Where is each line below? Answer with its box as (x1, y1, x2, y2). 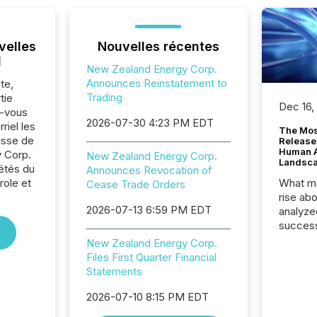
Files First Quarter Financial (86, 250, 217, 264)
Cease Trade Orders (86, 178, 185, 191)
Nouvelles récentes (97, 39, 219, 54)
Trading (86, 91, 122, 104)
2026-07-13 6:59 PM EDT (86, 203, 212, 217)
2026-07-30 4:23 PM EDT (86, 116, 214, 129)
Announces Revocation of (86, 163, 212, 177)
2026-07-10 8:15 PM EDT (86, 290, 209, 304)
